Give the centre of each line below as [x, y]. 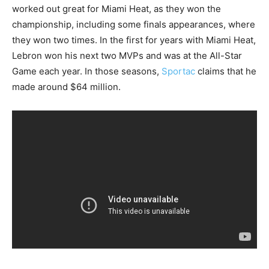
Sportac [178, 71]
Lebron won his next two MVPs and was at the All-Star [127, 55]
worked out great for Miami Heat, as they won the [116, 8]
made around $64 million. [66, 86]
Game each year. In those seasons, [87, 71]
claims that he [226, 71]
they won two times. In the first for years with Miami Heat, [134, 40]
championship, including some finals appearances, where [134, 24]
